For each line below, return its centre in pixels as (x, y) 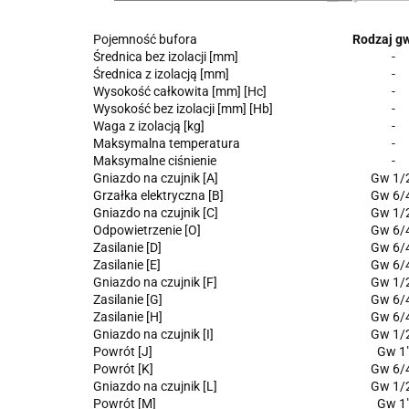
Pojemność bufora (145, 39)
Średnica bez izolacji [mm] (166, 56)
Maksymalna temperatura (167, 143)
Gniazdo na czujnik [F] (155, 282)
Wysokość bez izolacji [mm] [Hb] (183, 108)
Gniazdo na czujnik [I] (153, 334)
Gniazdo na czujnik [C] (156, 212)
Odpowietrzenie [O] (147, 230)
